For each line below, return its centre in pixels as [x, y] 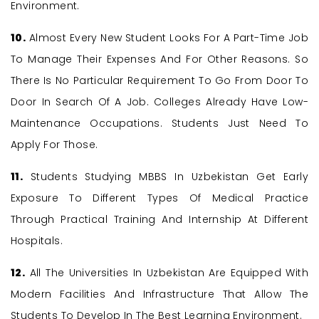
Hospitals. [37, 241]
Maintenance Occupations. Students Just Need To [159, 124]
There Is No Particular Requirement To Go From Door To [159, 81]
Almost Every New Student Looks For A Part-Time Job [167, 38]
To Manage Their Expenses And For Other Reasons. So [159, 59]
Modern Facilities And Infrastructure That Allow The [159, 294]
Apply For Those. [54, 145]
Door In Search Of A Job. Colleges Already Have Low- [159, 102]
